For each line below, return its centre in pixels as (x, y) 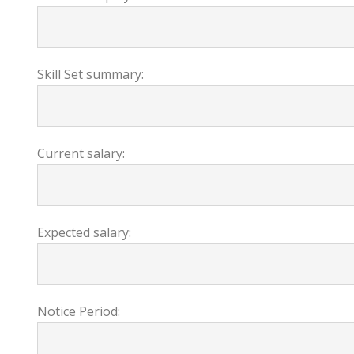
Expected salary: (84, 232)
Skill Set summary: (90, 74)
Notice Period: (79, 311)
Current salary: (81, 153)
